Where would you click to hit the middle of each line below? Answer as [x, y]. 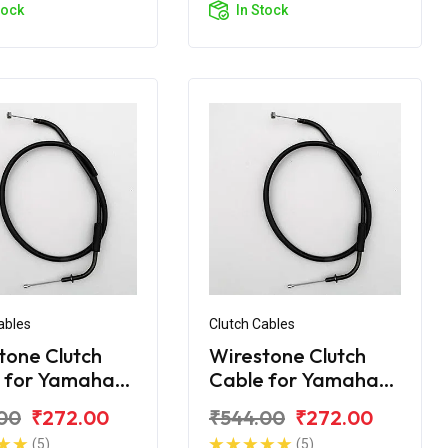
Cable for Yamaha [294, 379]
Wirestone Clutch [287, 355]
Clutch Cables [252, 323]
